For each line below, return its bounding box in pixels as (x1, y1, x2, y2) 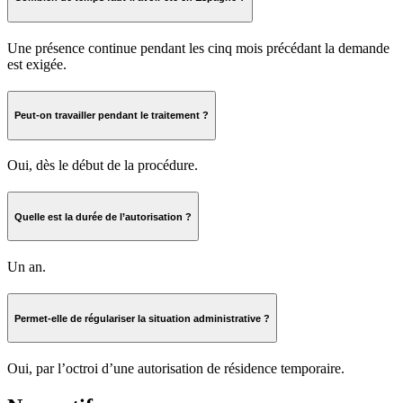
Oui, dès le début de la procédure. (7, 157, 198, 174)
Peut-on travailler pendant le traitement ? (14, 110, 209, 121)
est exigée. (7, 56, 67, 72)
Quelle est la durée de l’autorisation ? (14, 210, 192, 222)
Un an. (7, 259, 46, 275)
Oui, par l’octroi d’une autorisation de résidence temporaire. (7, 360, 345, 376)
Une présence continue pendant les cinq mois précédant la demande (7, 40, 390, 56)
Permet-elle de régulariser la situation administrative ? (14, 312, 270, 324)
